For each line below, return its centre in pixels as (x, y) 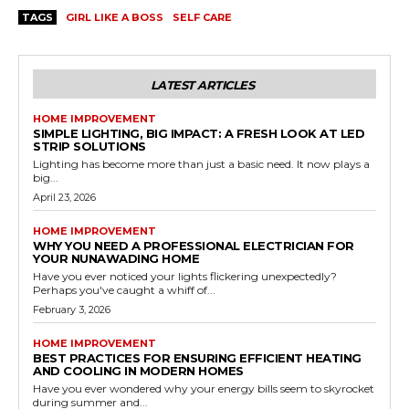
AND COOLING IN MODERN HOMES (138, 370)
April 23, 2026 (64, 197)
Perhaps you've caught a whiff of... (124, 289)
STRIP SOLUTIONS (89, 146)
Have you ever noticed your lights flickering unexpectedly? (185, 276)
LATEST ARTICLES (202, 84)
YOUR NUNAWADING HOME (116, 258)
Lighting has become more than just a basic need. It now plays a (201, 163)
